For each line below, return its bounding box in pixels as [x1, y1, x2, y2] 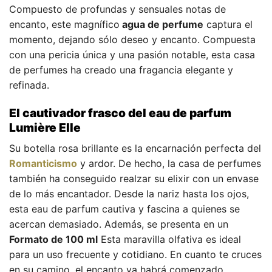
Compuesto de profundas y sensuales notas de [9, 3, 226, 16]
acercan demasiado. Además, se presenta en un [9, 217, 228, 230]
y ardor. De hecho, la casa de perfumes [77, 157, 261, 169]
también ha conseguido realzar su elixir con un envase [9, 172, 259, 185]
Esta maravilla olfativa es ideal [98, 233, 241, 245]
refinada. [9, 79, 49, 92]
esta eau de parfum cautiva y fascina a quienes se [9, 202, 240, 215]
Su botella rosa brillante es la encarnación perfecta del [9, 141, 261, 154]
